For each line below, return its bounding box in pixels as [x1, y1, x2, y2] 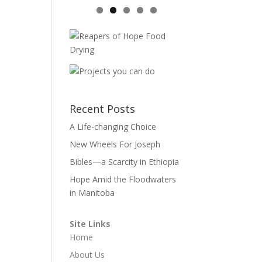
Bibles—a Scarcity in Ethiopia [70, 156, 180, 168]
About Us [70, 249, 105, 261]
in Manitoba [70, 187, 115, 199]
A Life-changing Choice [70, 121, 157, 133]
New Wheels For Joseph [70, 139, 161, 150]
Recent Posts [70, 102, 136, 116]
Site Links [70, 218, 111, 230]
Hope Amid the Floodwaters [70, 174, 177, 185]
